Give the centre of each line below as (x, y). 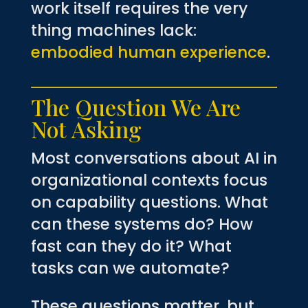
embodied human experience (148, 52)
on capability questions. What (149, 202)
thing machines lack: (113, 30)
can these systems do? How (142, 224)
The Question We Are (135, 107)
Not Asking (86, 129)
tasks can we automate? (130, 268)
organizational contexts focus (149, 180)
